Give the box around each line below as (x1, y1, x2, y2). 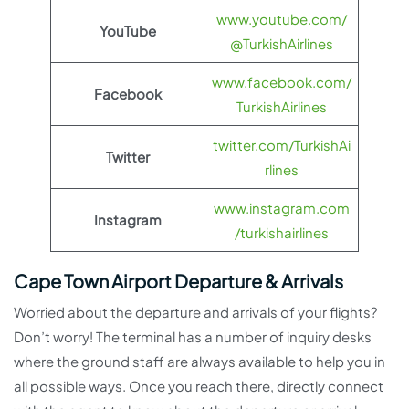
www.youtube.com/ (215, 10, 347, 27)
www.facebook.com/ (211, 73, 351, 90)
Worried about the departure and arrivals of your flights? (14, 303, 377, 320)
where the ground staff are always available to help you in (14, 352, 385, 370)
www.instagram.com (213, 199, 350, 216)
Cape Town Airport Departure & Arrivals (14, 269, 343, 292)
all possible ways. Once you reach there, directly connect (14, 377, 383, 394)
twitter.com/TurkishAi (212, 136, 351, 153)
